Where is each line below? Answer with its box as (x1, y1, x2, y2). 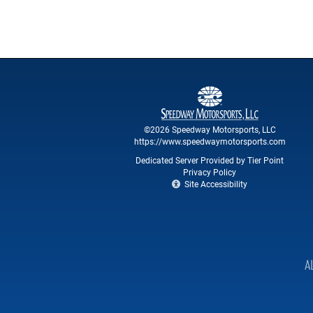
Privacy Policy (183, 166, 236, 177)
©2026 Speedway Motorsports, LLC (143, 124, 276, 135)
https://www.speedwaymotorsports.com (133, 136, 286, 147)
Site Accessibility (182, 178, 247, 189)
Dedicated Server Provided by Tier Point (136, 154, 284, 166)
